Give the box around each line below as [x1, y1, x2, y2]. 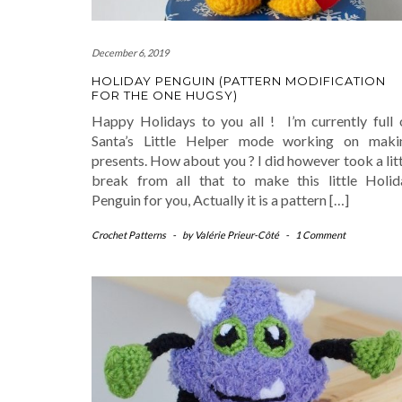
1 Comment [295, 229, 345, 241]
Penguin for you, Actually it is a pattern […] [92, 191, 349, 209]
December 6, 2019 [92, 47, 169, 59]
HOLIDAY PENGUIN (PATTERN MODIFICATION [92, 74, 386, 89]
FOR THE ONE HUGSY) [92, 88, 238, 103]
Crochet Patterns [92, 229, 166, 241]
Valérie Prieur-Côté [195, 229, 279, 241]
